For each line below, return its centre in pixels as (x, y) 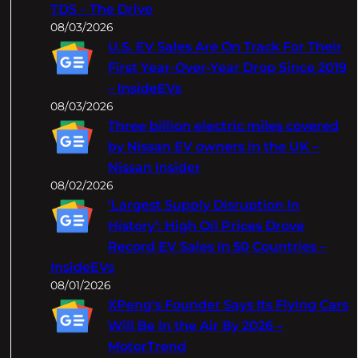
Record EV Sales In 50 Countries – (217, 247)
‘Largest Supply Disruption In (204, 205)
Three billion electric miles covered (224, 126)
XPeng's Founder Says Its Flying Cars (229, 305)
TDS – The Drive (102, 10)
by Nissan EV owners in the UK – (214, 147)
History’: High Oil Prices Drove (207, 226)
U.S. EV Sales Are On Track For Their (225, 47)
